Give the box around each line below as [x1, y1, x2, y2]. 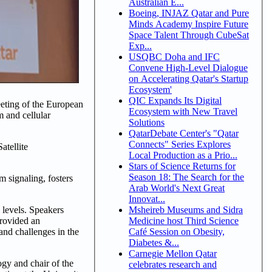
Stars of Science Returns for [129, 160, 236, 171]
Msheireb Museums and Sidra [129, 204, 243, 215]
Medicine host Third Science [129, 215, 239, 226]
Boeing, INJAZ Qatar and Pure [129, 7, 249, 18]
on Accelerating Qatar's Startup [129, 73, 248, 84]
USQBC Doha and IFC [129, 51, 220, 62]
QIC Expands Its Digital [129, 95, 222, 106]
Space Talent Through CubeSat [129, 29, 249, 40]
